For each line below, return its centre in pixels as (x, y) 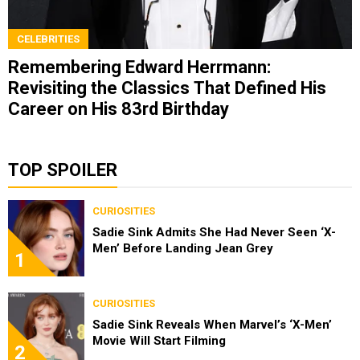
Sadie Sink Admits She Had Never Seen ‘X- (214, 233)
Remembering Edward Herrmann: (139, 67)
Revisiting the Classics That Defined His (167, 88)
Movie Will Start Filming (159, 341)
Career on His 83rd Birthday (119, 109)
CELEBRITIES (48, 39)
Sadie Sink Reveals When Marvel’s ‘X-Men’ (212, 325)
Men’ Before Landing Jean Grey (183, 249)
